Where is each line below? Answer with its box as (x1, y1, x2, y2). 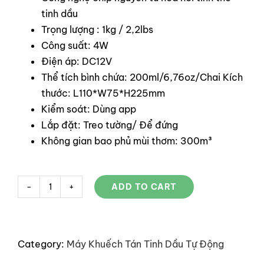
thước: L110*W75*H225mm (41, 87, 165, 99)
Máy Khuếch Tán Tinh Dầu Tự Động (67, 238, 224, 250)
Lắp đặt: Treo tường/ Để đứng (41, 119, 178, 131)
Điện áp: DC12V (41, 55, 112, 67)
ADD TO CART (111, 181, 177, 192)
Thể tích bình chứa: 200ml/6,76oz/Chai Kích (41, 71, 243, 83)
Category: (18, 238, 67, 250)
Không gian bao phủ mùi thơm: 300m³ (41, 135, 212, 147)
